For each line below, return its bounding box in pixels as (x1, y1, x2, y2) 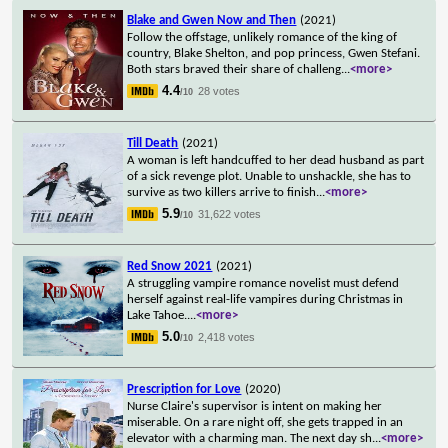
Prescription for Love (127, 382, 242, 396)
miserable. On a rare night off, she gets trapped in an (127, 415, 404, 429)
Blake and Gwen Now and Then (127, 13, 297, 27)
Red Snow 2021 (127, 259, 213, 273)
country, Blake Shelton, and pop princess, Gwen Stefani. (127, 46, 421, 60)
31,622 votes (198, 207, 262, 220)
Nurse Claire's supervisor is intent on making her (127, 399, 383, 413)
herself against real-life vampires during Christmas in (127, 292, 404, 306)
